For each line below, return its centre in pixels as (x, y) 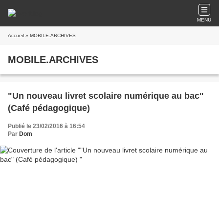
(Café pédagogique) (49, 108)
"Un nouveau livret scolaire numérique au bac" (106, 96)
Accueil (16, 35)
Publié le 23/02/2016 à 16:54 (46, 126)
